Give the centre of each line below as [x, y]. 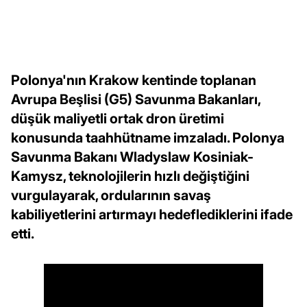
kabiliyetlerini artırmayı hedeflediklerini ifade [152, 214]
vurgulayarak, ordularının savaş [111, 195]
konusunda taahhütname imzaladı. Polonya [148, 137]
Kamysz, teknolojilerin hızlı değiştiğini [130, 176]
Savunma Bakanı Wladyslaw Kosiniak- [132, 157]
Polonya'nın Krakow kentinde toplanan [134, 80]
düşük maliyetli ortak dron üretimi [118, 118]
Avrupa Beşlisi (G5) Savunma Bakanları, [136, 99]
